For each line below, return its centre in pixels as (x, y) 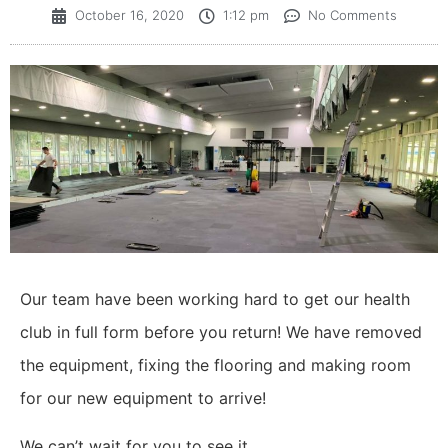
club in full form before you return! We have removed (221, 332)
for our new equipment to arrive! (143, 398)
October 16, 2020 (129, 15)
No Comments (352, 15)
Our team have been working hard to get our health (215, 299)
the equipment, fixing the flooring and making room (215, 365)
